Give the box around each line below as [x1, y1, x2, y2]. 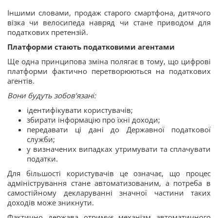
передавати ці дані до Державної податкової [27, 124, 211, 134]
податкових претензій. [7, 27, 88, 37]
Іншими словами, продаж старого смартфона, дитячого [7, 7, 211, 18]
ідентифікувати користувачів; [27, 105, 133, 115]
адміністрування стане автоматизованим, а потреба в [7, 178, 211, 188]
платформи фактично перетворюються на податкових [7, 66, 211, 76]
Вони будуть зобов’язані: [7, 90, 96, 100]
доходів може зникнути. [7, 197, 94, 207]
